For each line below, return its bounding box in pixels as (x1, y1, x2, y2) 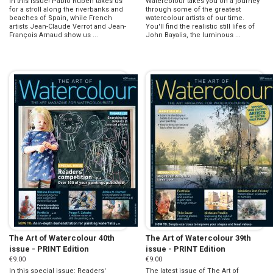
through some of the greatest (146, 5, 241, 13)
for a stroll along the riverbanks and (9, 5, 123, 13)
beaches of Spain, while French (9, 13, 112, 22)
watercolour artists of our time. (146, 13, 244, 22)
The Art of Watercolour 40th (9, 233, 115, 243)
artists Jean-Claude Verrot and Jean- (9, 22, 126, 30)
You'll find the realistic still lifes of (146, 22, 255, 30)
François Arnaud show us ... (9, 30, 98, 39)
